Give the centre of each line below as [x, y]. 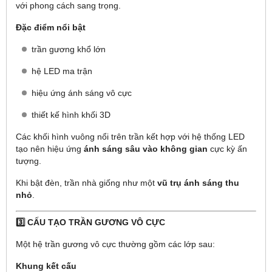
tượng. [29, 161]
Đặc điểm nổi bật [51, 27]
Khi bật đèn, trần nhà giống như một [87, 182]
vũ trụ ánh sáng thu [198, 182]
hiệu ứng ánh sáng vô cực [82, 93]
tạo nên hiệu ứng [50, 148]
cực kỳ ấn [227, 148]
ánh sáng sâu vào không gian [146, 148]
